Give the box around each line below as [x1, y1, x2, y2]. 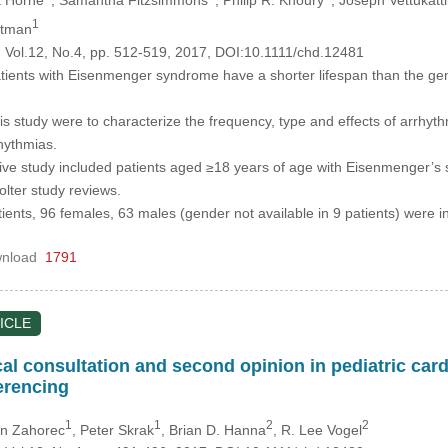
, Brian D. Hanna [160, 421, 266, 438]
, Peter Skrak [71, 421, 154, 438]
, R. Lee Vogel [272, 421, 362, 438]
